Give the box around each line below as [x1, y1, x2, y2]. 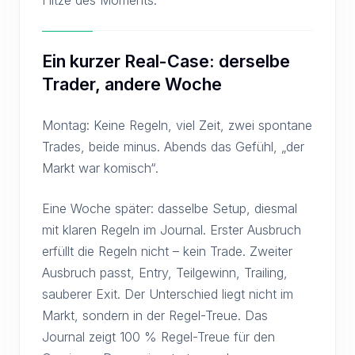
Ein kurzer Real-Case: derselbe [42, 51, 290, 71]
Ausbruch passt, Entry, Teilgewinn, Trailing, [42, 265, 288, 281]
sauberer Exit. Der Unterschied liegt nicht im [42, 286, 293, 302]
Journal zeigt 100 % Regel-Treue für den [42, 329, 275, 345]
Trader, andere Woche [42, 74, 222, 94]
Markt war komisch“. [42, 160, 158, 176]
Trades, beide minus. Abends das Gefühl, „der [42, 139, 304, 155]
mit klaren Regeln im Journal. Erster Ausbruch [42, 222, 301, 238]
